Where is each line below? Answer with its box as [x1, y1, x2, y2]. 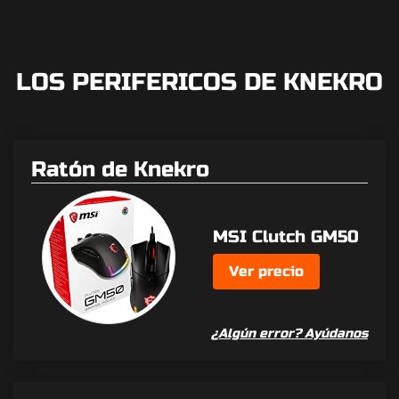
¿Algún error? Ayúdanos [211, 326, 368, 342]
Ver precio [229, 262, 304, 280]
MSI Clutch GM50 [213, 225, 359, 247]
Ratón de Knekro [31, 157, 209, 183]
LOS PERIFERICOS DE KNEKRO [16, 68, 383, 98]
